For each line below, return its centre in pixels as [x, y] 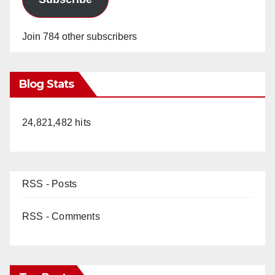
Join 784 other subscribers [79, 36]
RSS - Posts [50, 184]
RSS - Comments [61, 216]
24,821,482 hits [56, 122]
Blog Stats [46, 84]
